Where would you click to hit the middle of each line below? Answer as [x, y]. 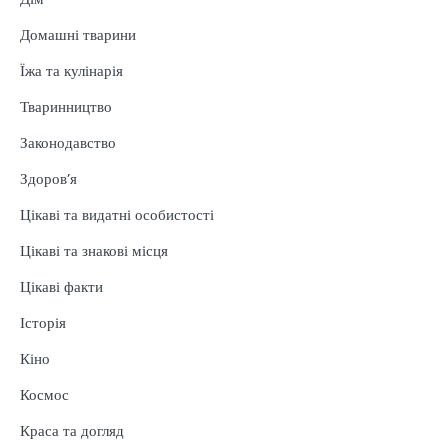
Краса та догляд [72, 430]
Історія [43, 322]
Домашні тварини [78, 34]
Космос [44, 394]
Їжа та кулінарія [71, 70]
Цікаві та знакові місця [94, 250]
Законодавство [68, 142]
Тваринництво [66, 106]
